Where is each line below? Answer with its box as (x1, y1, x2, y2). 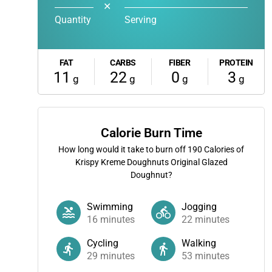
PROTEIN (219, 58, 253, 67)
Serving (124, 14, 157, 25)
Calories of (202, 144, 244, 154)
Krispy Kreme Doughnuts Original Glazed (75, 157, 228, 167)
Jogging (182, 201, 217, 212)
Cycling (87, 237, 118, 249)
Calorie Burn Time (100, 126, 202, 140)
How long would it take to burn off (58, 144, 188, 154)
